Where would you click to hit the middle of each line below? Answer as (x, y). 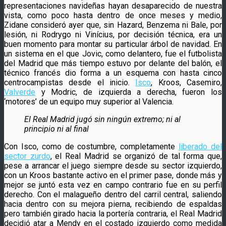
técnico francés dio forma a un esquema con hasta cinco (113, 73)
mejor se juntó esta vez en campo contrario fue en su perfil (113, 185)
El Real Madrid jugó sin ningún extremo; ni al (102, 119)
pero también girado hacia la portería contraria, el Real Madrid (113, 213)
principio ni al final (56, 129)
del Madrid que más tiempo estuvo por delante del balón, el (113, 63)
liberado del (201, 146)
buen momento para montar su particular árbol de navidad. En (113, 44)
